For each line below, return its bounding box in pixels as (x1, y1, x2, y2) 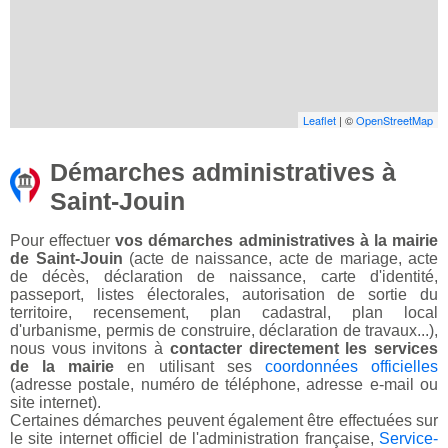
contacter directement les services (169, 340, 439, 358)
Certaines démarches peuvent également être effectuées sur (10, 412, 438, 430)
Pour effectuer (10, 232, 116, 250)
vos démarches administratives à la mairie (115, 232, 439, 250)
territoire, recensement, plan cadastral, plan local (10, 304, 438, 322)
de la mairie (10, 358, 115, 376)
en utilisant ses (114, 358, 265, 376)
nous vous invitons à (10, 340, 170, 358)
